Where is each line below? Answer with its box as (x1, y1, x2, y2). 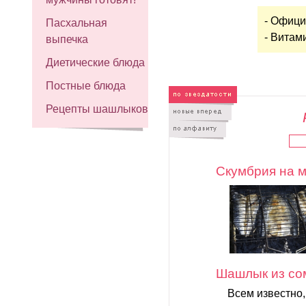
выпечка (46, 33, 88, 45)
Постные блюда (46, 80, 126, 92)
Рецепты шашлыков (46, 103, 148, 115)
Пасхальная (46, 17, 107, 29)
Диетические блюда (46, 57, 145, 68)
